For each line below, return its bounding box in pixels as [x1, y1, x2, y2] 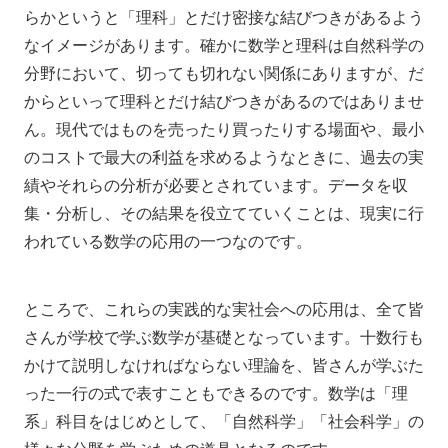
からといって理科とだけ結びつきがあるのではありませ [24, 89, 424, 112]
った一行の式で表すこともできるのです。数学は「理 [24, 381, 408, 404]
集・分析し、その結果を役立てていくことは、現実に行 [24, 201, 424, 224]
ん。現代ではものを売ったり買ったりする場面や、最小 [24, 117, 424, 140]
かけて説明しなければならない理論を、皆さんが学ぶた [24, 353, 424, 376]
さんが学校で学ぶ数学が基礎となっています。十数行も [24, 325, 424, 348]
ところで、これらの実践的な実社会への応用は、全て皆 [24, 297, 424, 320]
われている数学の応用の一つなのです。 [24, 229, 312, 252]
